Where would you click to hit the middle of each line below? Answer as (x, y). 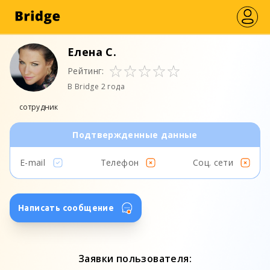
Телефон (120, 162)
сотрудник (39, 107)
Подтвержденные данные (135, 135)
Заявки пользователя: (135, 259)
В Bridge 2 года (96, 86)
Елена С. (92, 52)
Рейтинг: (86, 71)
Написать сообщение (66, 208)
